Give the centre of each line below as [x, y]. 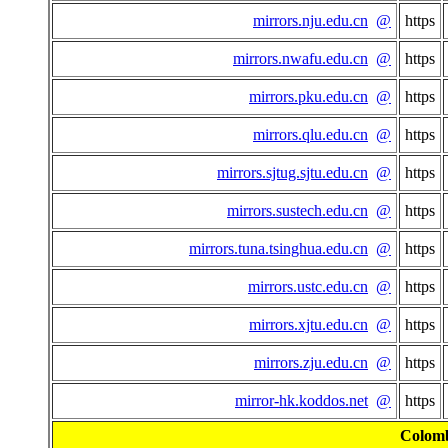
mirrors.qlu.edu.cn [310, 135]
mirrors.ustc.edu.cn [308, 287]
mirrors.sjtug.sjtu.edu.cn [292, 173]
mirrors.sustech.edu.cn [297, 211]
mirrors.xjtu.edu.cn [308, 325]
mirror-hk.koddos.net [301, 401]
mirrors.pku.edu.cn [308, 97]
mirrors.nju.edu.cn [310, 21]
